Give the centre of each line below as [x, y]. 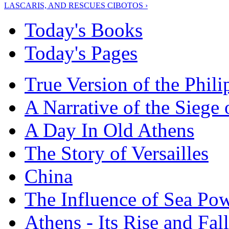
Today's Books [84, 30]
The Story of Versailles [117, 153]
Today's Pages [81, 53]
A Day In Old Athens [109, 130]
